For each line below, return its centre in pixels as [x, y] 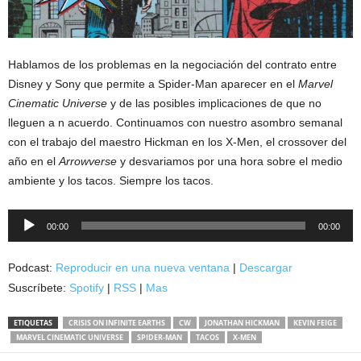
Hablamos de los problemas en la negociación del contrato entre [172, 64]
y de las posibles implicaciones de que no [214, 103]
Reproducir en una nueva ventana [143, 267]
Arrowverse [88, 161]
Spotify [87, 287]
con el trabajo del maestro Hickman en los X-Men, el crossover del [177, 141]
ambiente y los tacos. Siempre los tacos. [111, 180]
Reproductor [39, 218]
